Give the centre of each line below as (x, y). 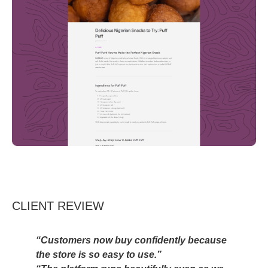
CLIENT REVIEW (58, 206)
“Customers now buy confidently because (131, 240)
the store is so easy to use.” (99, 255)
